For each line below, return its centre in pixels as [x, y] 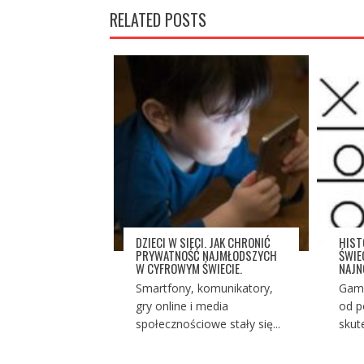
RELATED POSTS [158, 20]
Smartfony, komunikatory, [204, 288]
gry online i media [182, 306]
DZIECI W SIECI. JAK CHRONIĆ [203, 242]
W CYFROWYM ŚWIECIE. [188, 268]
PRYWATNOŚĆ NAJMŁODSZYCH [206, 255]
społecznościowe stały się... [208, 324]
